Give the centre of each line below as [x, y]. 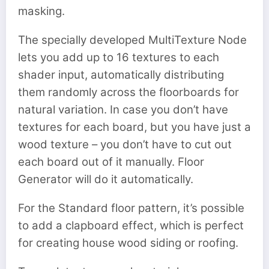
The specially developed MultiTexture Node [132, 40]
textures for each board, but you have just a [134, 127]
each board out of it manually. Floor [111, 162]
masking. [41, 11]
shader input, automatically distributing [121, 74]
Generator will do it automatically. [106, 179]
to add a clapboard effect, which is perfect [131, 226]
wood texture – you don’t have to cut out [125, 144]
